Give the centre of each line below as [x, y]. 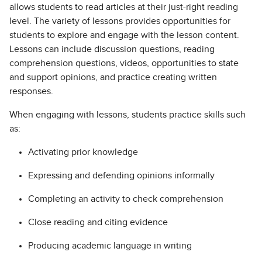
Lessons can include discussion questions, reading [112, 49]
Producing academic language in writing [111, 246]
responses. [32, 91]
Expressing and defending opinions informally [121, 175]
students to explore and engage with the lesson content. [124, 35]
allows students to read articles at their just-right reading [124, 7]
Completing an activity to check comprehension [126, 199]
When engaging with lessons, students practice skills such [127, 115]
